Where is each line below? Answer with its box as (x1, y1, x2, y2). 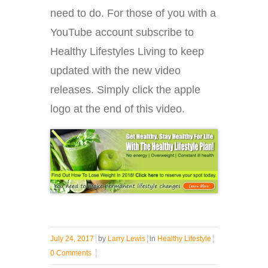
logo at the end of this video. (50, 102, 185, 115)
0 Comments (50, 249, 92, 258)
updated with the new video (50, 64, 181, 77)
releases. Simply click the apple (50, 83, 200, 96)
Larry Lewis (108, 234, 145, 243)
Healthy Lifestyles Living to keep (50, 45, 204, 57)
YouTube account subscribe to (50, 26, 194, 38)
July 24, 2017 (50, 234, 94, 243)
